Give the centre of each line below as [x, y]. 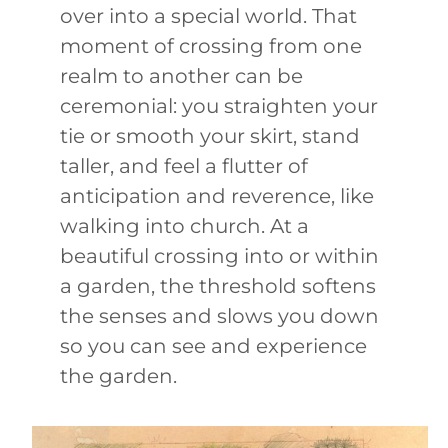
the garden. [118, 375]
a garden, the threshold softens [218, 285]
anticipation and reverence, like [217, 195]
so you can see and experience [213, 345]
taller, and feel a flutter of [184, 165]
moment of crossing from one [211, 45]
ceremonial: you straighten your [219, 105]
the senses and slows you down [219, 315]
